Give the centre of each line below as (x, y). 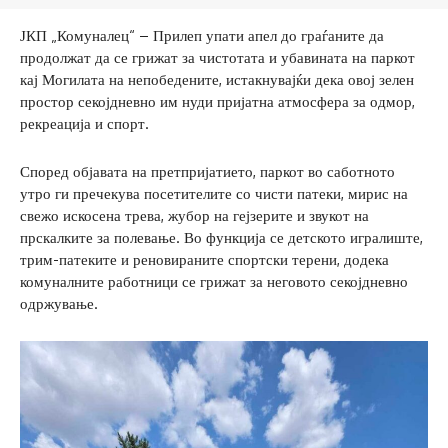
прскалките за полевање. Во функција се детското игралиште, (221, 237)
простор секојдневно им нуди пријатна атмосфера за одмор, (217, 101)
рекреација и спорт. (84, 123)
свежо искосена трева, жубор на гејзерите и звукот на (194, 215)
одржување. (59, 303)
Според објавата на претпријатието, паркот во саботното (207, 171)
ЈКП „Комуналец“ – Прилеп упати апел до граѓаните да (202, 35)
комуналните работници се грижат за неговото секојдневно (214, 281)
